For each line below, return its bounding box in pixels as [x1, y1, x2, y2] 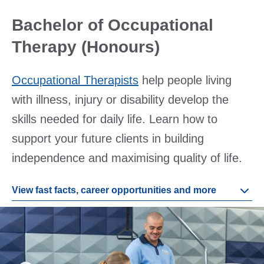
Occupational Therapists [12, 74, 138, 87]
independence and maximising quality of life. [12, 151, 242, 165]
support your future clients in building [12, 132, 204, 146]
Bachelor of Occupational [12, 16, 213, 35]
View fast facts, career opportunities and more [12, 185, 216, 196]
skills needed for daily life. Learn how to [12, 113, 217, 126]
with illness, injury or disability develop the [12, 93, 229, 107]
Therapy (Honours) [12, 38, 160, 57]
